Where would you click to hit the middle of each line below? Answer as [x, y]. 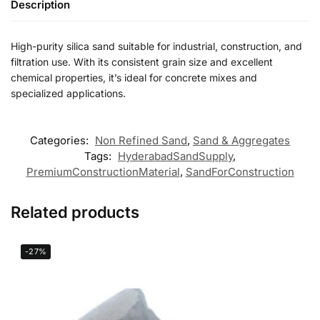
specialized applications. [68, 94]
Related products [75, 212]
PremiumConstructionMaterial [103, 171]
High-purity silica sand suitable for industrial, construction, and [156, 46]
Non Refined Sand [141, 140]
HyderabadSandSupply [175, 156]
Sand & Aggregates [241, 140]
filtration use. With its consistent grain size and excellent [142, 62]
